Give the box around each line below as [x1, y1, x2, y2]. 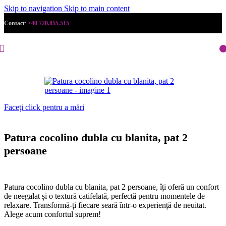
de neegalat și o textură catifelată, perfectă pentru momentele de [4, 191, 205, 200]
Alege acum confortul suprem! [4, 209, 101, 218]
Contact [4, 20, 25, 27]
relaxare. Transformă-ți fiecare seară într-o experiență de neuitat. [4, 200, 206, 209]
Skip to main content [64, 4, 130, 13]
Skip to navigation [4, 4, 64, 13]
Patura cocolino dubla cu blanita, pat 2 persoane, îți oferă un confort [4, 182, 219, 191]
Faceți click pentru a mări [4, 103, 84, 111]
